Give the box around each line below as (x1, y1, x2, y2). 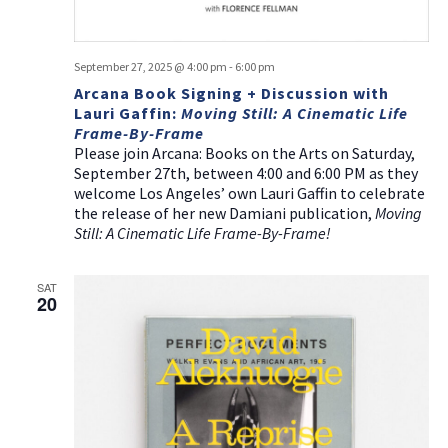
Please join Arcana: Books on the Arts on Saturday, (73, 143, 415, 164)
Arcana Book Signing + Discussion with (73, 83, 389, 104)
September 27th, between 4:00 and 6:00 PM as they (73, 163, 418, 184)
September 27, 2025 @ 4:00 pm (73, 59, 227, 75)
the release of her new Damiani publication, (73, 203, 375, 224)
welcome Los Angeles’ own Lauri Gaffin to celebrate (73, 183, 425, 204)
